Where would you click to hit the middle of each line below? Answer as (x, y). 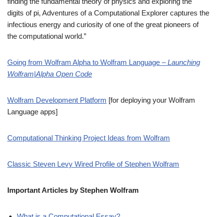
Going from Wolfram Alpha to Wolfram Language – (87, 62)
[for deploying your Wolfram (151, 100)
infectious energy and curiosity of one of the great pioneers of (103, 24)
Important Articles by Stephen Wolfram (73, 190)
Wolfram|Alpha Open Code (50, 74)
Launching (184, 62)
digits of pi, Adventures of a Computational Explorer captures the (108, 13)
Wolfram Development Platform (57, 100)
